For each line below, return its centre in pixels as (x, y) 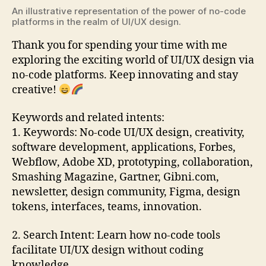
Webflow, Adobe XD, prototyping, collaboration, (132, 163)
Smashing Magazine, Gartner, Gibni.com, (115, 178)
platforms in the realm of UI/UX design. (96, 21)
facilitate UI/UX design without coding (108, 250)
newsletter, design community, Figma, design (126, 192)
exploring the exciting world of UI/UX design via (133, 60)
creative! (35, 90)
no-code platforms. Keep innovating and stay (125, 75)
